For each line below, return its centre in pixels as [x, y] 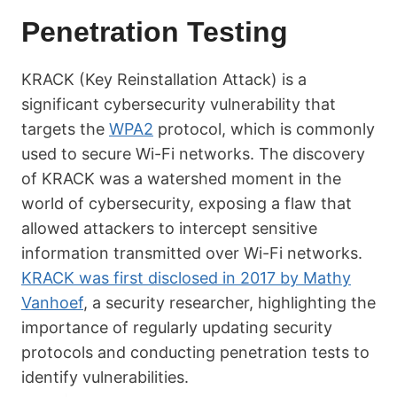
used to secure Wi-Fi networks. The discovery [193, 154]
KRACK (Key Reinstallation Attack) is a [164, 79]
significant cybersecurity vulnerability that [179, 104]
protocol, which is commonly [264, 129]
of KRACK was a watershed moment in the [181, 179]
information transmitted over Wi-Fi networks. [192, 253]
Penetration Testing [155, 32]
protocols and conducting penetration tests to [195, 352]
